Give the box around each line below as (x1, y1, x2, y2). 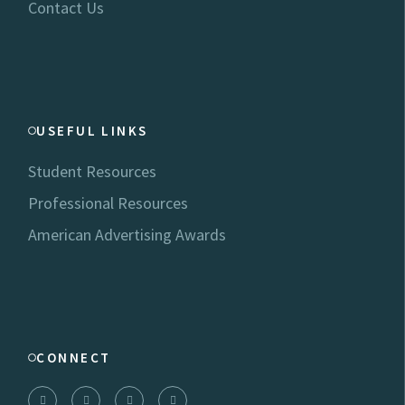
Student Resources (28, 161, 157, 183)
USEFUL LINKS (36, 122, 148, 140)
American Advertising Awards (28, 224, 227, 246)
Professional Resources (28, 193, 189, 214)
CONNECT (36, 349, 111, 367)
